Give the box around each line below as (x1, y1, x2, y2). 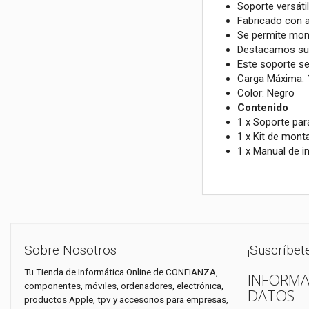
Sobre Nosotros (24, 242, 117, 259)
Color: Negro (237, 86, 295, 99)
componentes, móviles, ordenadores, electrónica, (24, 279, 223, 291)
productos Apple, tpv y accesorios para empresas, (24, 293, 228, 305)
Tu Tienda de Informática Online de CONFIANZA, (24, 266, 218, 277)
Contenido (237, 101, 288, 114)
